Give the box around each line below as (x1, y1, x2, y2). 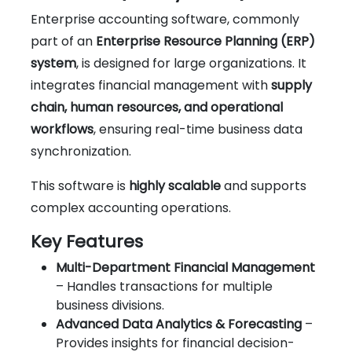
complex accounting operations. (31, 198, 231, 217)
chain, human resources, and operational (31, 97, 283, 116)
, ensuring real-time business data (93, 119, 302, 138)
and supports (221, 176, 306, 195)
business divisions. (56, 295, 164, 314)
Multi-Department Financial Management (56, 258, 315, 277)
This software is (31, 176, 129, 195)
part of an (31, 31, 96, 50)
